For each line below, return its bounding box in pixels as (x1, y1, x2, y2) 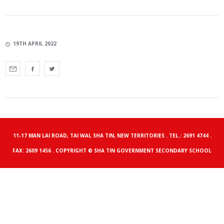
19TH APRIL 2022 (13, 39, 57, 47)
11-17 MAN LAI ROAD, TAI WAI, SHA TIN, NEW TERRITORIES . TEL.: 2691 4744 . (12, 131, 211, 139)
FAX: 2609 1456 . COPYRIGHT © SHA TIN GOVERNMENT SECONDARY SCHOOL (12, 146, 211, 154)
